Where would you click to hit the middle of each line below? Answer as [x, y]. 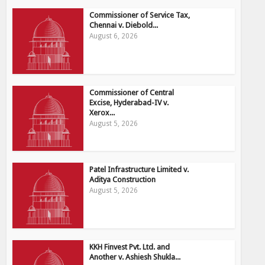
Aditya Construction [123, 180]
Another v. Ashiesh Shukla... [135, 257]
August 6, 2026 [114, 36]
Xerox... [102, 112]
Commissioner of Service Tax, [140, 15]
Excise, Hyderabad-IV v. [129, 102]
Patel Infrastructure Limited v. [139, 170]
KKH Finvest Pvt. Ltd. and [130, 247]
